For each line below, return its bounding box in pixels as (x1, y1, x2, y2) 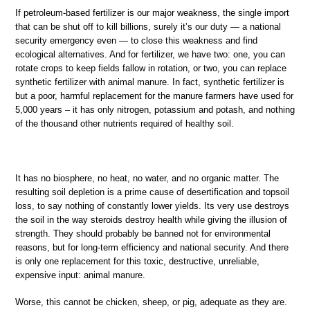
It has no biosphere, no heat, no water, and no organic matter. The (15, 172, 279, 183)
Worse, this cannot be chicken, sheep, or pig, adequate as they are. (15, 297, 287, 308)
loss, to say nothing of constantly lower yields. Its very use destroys (15, 200, 289, 211)
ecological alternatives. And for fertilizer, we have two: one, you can (15, 48, 285, 60)
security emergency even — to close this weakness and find (15, 35, 257, 46)
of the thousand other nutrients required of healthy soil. (15, 118, 234, 129)
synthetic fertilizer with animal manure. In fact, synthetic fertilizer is (15, 76, 284, 87)
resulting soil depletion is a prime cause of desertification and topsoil (15, 186, 289, 197)
